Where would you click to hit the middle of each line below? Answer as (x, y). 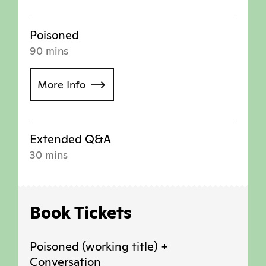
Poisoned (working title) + (99, 247)
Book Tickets (81, 213)
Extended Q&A (70, 139)
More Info (61, 85)
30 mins (49, 155)
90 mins (49, 51)
